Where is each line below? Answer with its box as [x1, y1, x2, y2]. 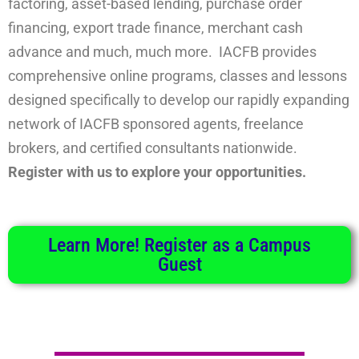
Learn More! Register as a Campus [48, 233, 311, 256]
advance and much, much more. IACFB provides [8, 43, 317, 61]
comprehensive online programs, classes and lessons [8, 67, 347, 85]
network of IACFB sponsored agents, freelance [8, 115, 304, 133]
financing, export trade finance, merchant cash [8, 19, 303, 37]
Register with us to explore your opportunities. [8, 163, 306, 181]
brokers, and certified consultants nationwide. [8, 139, 301, 157]
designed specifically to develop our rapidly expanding [8, 91, 349, 109]
